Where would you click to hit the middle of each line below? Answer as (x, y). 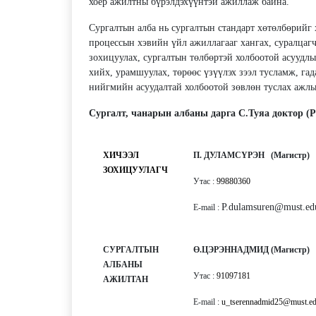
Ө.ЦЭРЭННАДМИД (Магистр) (251, 249)
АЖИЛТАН (127, 279)
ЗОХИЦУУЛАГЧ (140, 170)
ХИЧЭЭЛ (121, 155)
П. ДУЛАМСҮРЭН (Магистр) (251, 155)
